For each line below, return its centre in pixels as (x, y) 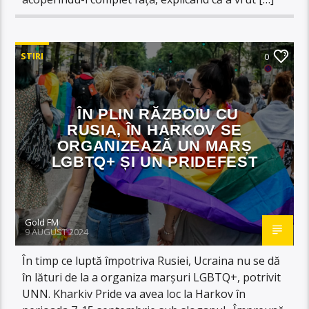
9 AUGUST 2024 (57, 231)
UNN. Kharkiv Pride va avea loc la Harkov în (134, 293)
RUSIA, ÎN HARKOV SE (154, 130)
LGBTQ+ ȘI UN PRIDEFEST (154, 161)
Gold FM (42, 222)
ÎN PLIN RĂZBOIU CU (158, 114)
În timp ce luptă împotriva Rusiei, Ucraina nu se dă (151, 260)
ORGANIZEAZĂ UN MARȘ (154, 146)
